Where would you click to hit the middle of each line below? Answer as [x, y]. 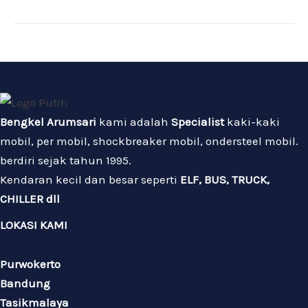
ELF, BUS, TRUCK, [225, 179]
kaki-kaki [252, 121]
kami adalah [134, 121]
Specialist [198, 121]
